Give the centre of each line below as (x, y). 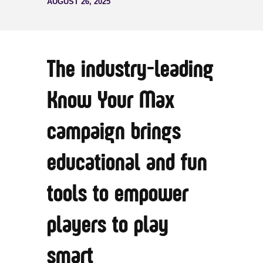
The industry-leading (130, 70)
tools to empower (118, 194)
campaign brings (114, 132)
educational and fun (127, 163)
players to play (108, 225)
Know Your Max (111, 101)
